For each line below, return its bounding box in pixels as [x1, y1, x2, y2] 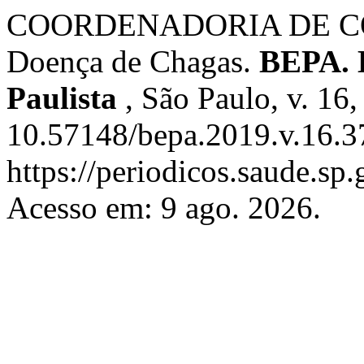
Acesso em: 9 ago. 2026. [6, 190, 321, 225]
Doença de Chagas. [6, 44, 259, 79]
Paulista [6, 80, 125, 115]
